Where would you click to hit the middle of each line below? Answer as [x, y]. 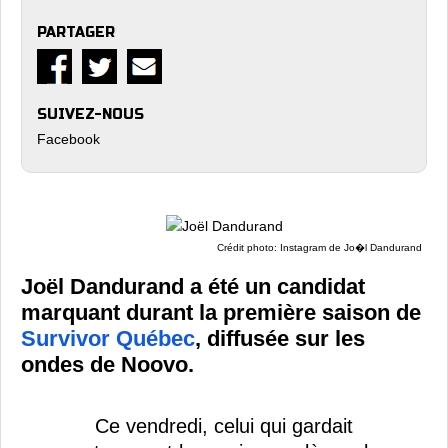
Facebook [68, 139]
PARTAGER [76, 32]
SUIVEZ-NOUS [90, 114]
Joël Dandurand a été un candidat [193, 286]
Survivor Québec [108, 338]
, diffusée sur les [280, 338]
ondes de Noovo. [107, 364]
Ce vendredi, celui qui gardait [224, 426]
